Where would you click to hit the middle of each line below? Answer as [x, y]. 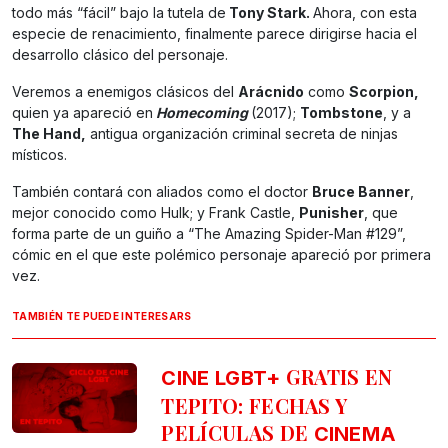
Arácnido [271, 91]
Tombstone [341, 112]
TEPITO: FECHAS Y [254, 405]
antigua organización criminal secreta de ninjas [242, 133]
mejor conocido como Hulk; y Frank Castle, [155, 212]
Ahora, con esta [365, 12]
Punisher [331, 212]
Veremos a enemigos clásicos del [125, 91]
